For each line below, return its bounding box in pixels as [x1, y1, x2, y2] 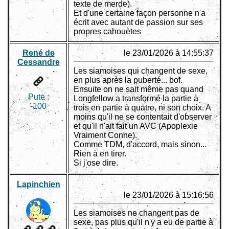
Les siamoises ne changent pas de [74, 209, 199, 218]
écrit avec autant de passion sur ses [74, 18, 203, 27]
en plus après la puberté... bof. [74, 76, 182, 85]
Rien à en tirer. [74, 149, 126, 158]
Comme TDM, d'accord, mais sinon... [74, 140, 207, 149]
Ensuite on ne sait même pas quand [74, 85, 203, 94]
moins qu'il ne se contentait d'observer [74, 112, 212, 122]
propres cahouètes [74, 27, 141, 36]
